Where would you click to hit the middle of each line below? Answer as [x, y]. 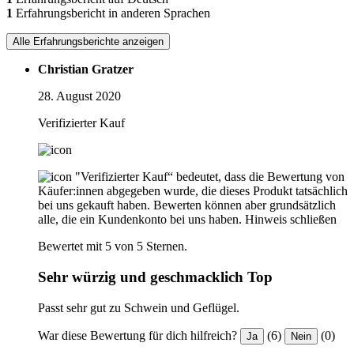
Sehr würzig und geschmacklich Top [155, 277]
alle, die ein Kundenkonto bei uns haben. [140, 220]
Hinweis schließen [291, 220]
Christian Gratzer [86, 70]
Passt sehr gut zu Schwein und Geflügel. [139, 307]
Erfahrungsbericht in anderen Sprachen [111, 13]
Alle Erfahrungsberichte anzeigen [88, 42]
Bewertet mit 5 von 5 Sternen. [113, 247]
